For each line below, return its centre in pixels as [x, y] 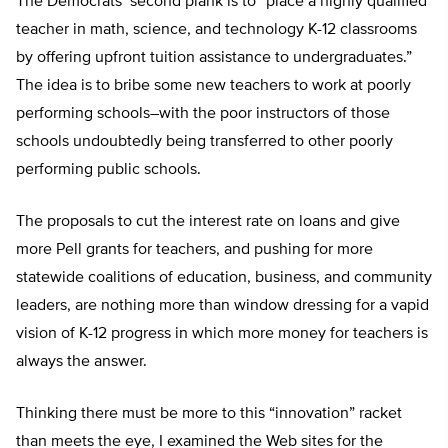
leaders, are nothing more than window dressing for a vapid [222, 306]
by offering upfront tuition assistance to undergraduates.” [214, 58]
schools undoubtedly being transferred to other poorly [204, 142]
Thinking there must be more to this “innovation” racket [209, 414]
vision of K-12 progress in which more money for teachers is [222, 334]
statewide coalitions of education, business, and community [224, 278]
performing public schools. [108, 170]
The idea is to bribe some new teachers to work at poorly [213, 86]
